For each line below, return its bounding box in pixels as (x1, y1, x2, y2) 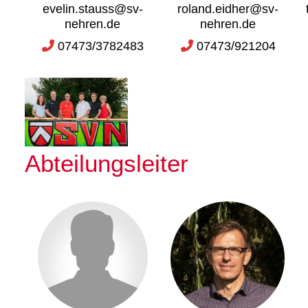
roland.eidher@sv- (177, 2, 278, 16)
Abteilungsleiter (25, 149, 189, 177)
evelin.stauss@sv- (42, 2, 143, 16)
